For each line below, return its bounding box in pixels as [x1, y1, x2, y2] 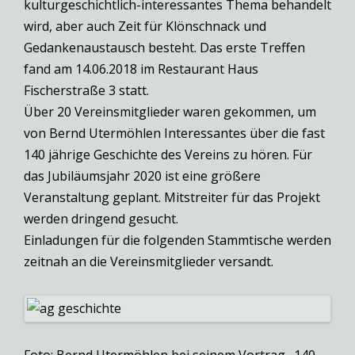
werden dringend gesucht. [24, 209, 178, 227]
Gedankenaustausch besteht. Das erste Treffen [24, 38, 305, 56]
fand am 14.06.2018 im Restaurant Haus [24, 59, 258, 78]
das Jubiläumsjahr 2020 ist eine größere [24, 166, 261, 185]
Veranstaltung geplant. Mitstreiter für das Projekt [24, 188, 320, 206]
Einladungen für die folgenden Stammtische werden [24, 231, 331, 249]
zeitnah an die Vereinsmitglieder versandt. [24, 252, 273, 270]
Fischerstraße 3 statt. [24, 81, 149, 99]
